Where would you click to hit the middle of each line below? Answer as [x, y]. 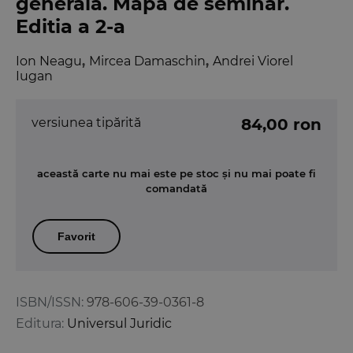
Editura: [40, 323]
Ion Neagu [49, 61]
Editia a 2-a [71, 26]
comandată [176, 188]
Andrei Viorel [253, 61]
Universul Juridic [119, 323]
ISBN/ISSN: [50, 302]
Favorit [76, 236]
